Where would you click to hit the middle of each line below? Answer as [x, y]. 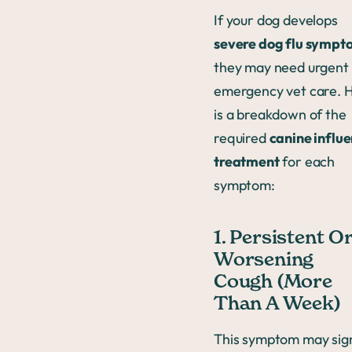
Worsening [264, 260]
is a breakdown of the [280, 114]
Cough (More [273, 282]
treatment [247, 161]
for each [307, 161]
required [242, 137]
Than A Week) [279, 304]
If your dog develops [276, 20]
